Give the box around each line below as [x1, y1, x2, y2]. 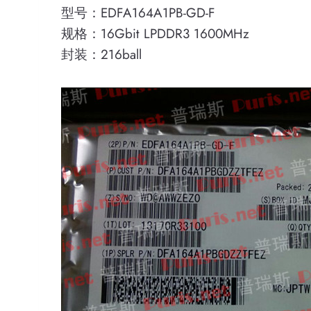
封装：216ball [61, 45, 142, 64]
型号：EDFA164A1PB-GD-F [61, 3, 215, 22]
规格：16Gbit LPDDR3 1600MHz [61, 24, 249, 43]
